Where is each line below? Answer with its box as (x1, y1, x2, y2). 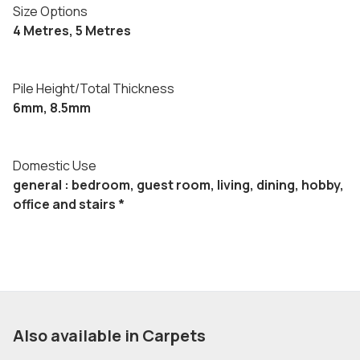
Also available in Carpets (13, 325, 206, 346)
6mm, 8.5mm (13, 99, 91, 117)
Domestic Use (13, 157, 96, 174)
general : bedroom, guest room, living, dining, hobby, (13, 176, 344, 194)
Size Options (13, 2, 88, 20)
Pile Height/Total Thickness (13, 80, 174, 97)
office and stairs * (13, 195, 125, 213)
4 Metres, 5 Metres (13, 22, 131, 39)
